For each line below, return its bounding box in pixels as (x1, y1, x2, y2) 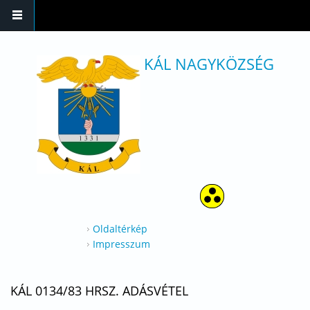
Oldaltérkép (93, 222, 147, 235)
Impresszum (93, 237, 150, 250)
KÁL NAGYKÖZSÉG (143, 53, 274, 74)
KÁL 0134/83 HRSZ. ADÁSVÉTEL (10, 282, 188, 299)
